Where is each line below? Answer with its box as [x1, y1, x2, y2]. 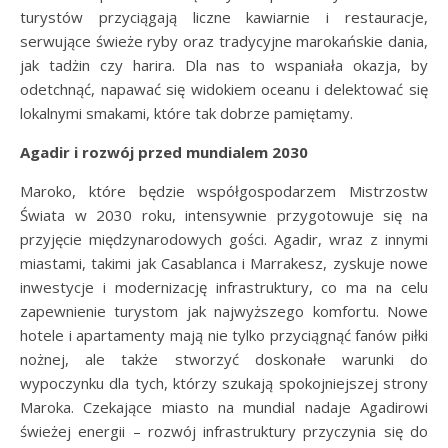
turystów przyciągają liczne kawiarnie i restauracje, [20, 7, 428, 28]
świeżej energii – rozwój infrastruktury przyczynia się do [20, 421, 428, 442]
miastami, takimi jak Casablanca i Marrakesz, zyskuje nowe [20, 253, 428, 274]
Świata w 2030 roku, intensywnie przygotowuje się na [20, 205, 428, 226]
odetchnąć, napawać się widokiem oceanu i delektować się [20, 79, 428, 100]
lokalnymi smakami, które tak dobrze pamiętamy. [20, 103, 353, 124]
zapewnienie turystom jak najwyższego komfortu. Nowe [20, 301, 428, 322]
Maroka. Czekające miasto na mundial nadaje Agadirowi [20, 397, 428, 418]
